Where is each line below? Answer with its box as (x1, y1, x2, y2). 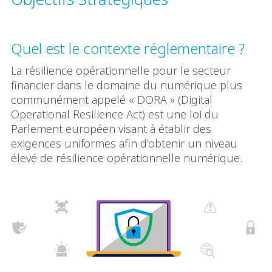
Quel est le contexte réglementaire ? (11, 38, 245, 58)
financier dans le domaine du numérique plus (11, 77, 242, 92)
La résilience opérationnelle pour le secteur (11, 63, 231, 78)
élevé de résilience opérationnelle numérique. (11, 150, 242, 165)
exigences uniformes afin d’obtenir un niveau (11, 135, 237, 151)
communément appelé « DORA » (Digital (11, 92, 212, 107)
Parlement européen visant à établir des (11, 121, 211, 136)
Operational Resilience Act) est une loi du (11, 106, 219, 121)
